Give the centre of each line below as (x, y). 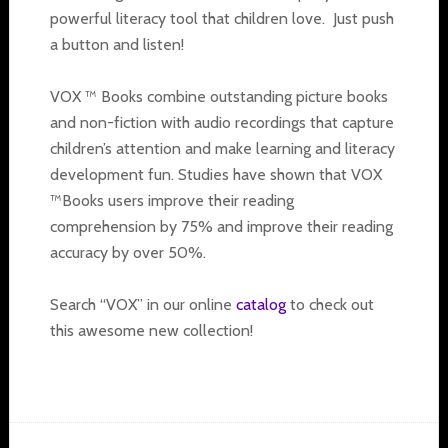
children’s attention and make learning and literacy (222, 148)
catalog (260, 304)
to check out (329, 304)
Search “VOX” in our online (142, 304)
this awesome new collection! (151, 330)
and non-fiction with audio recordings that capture (221, 122)
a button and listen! (116, 44)
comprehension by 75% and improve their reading (221, 226)
